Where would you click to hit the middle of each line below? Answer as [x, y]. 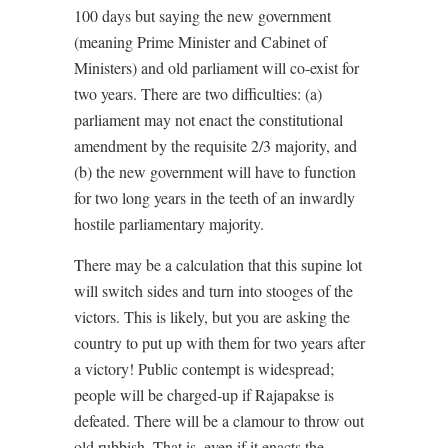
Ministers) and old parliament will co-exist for [216, 68]
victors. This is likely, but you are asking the [212, 317]
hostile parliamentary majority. [169, 224]
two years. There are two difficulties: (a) [198, 94]
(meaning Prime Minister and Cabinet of [200, 42]
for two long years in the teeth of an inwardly [214, 198]
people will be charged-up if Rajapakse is [204, 395]
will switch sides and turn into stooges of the [213, 291]
